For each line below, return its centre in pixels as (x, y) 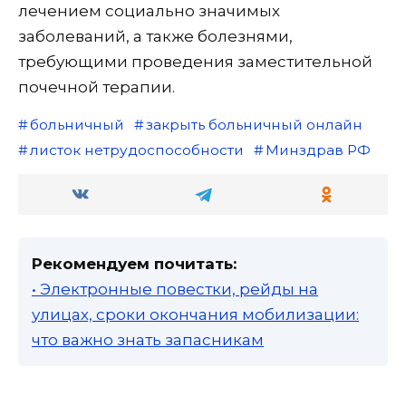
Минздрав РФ (318, 150)
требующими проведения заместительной (195, 62)
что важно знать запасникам (148, 340)
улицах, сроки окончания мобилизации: (195, 315)
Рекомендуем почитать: (134, 264)
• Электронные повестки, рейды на (175, 290)
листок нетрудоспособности (136, 150)
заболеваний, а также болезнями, (155, 37)
